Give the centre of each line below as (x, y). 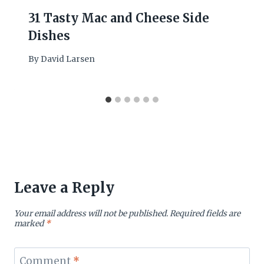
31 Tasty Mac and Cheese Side (119, 18)
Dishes (49, 36)
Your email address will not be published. (91, 214)
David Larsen (68, 60)
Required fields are (205, 214)
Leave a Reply (64, 188)
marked (30, 224)
